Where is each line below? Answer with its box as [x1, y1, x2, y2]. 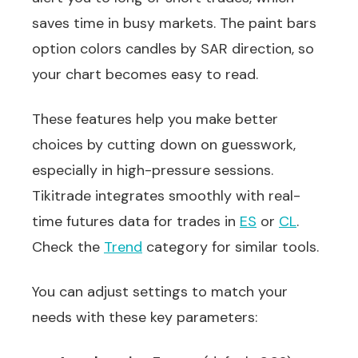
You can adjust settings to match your [32, 282, 288, 301]
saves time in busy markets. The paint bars [32, 14, 316, 33]
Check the [32, 237, 104, 257]
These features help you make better [32, 109, 278, 129]
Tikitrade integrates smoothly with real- [32, 186, 300, 205]
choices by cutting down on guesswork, [32, 135, 296, 154]
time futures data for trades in [32, 212, 240, 231]
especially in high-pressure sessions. [32, 161, 273, 180]
